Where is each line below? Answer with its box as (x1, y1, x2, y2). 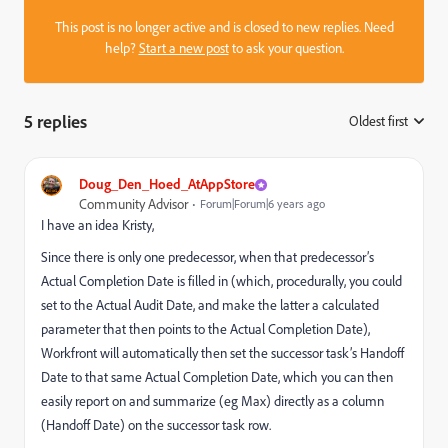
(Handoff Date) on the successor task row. (41, 416, 271, 434)
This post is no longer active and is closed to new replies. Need (54, 18, 394, 36)
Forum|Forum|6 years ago (200, 196, 325, 211)
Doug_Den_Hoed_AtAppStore (79, 175, 255, 192)
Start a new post (138, 39, 229, 57)
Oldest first (349, 112, 408, 130)
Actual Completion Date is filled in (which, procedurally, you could (41, 272, 402, 290)
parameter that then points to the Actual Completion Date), (41, 320, 370, 338)
